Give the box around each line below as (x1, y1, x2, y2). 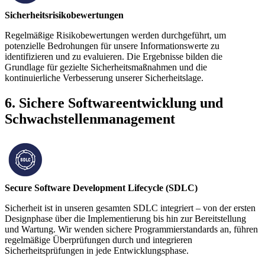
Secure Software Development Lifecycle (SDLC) (5, 182, 198, 193)
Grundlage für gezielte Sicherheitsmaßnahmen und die (5, 62, 207, 72)
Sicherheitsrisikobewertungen (5, 9, 124, 20)
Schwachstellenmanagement (5, 111, 175, 127)
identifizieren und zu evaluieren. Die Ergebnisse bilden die (5, 51, 222, 62)
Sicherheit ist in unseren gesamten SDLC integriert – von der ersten (5, 202, 256, 213)
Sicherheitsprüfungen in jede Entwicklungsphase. (5, 245, 189, 256)
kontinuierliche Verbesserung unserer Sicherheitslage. (5, 72, 203, 83)
